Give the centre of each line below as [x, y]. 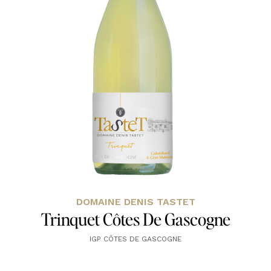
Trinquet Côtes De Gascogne [135, 219]
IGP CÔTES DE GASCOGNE [135, 239]
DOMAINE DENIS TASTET [135, 202]
